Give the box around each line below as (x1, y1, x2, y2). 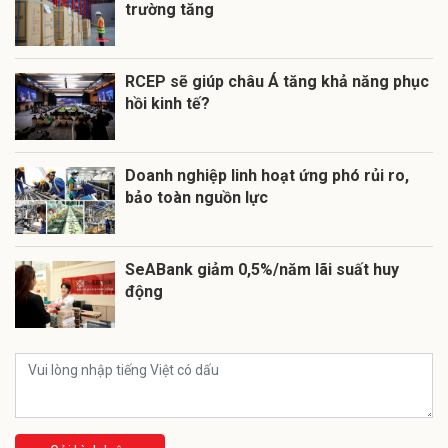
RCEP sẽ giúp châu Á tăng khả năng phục (125, 72, 429, 92)
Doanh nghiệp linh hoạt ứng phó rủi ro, (125, 166, 409, 186)
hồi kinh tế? (125, 94, 210, 114)
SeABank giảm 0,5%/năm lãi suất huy (125, 260, 399, 280)
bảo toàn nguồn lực (125, 188, 268, 208)
